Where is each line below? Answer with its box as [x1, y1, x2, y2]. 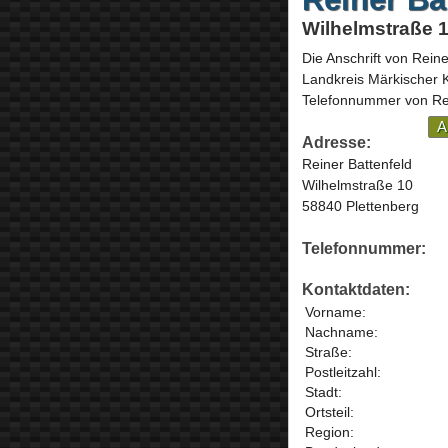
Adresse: [301, 133, 371, 151]
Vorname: [304, 304, 366, 321]
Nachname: [304, 324, 378, 341]
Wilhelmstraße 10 [301, 176, 413, 193]
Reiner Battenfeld [301, 155, 412, 172]
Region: [304, 424, 354, 441]
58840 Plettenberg [301, 197, 419, 214]
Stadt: [304, 384, 342, 401]
